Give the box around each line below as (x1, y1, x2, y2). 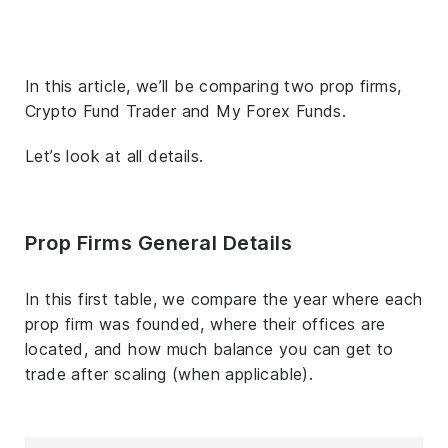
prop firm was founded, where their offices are (25, 313, 386, 334)
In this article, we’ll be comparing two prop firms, (25, 75, 402, 96)
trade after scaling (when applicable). (25, 363, 314, 384)
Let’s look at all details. (25, 145, 204, 166)
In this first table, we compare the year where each (25, 288, 423, 309)
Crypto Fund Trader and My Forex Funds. (25, 100, 347, 121)
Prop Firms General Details (25, 230, 292, 255)
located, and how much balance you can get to (25, 338, 394, 359)
